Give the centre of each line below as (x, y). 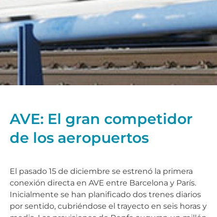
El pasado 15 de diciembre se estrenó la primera (101, 171)
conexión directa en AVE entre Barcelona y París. (103, 183)
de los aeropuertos (79, 138)
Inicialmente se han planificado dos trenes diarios (105, 194)
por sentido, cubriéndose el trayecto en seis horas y (108, 206)
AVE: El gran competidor (101, 119)
